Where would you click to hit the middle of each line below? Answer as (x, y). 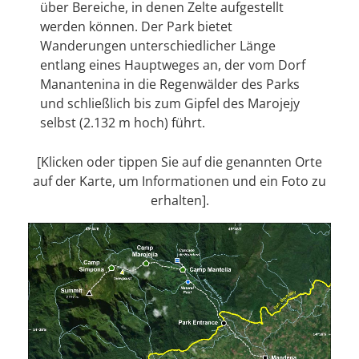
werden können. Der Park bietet (136, 26)
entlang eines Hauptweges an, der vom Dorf (173, 65)
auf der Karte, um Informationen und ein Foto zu (179, 181)
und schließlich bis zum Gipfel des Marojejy (170, 103)
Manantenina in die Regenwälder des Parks (170, 84)
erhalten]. (179, 200)
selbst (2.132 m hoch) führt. (123, 123)
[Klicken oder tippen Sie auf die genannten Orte (179, 162)
